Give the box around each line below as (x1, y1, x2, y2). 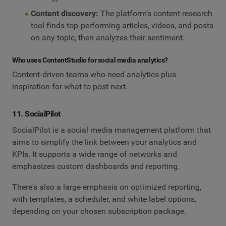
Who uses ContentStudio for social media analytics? (12, 55, 168, 64)
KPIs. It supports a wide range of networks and (12, 149, 177, 159)
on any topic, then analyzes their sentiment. (30, 32, 185, 42)
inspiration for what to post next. (12, 82, 128, 92)
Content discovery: (30, 8, 98, 18)
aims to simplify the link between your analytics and (12, 137, 197, 147)
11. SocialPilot (12, 109, 61, 119)
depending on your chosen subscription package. (12, 206, 186, 216)
